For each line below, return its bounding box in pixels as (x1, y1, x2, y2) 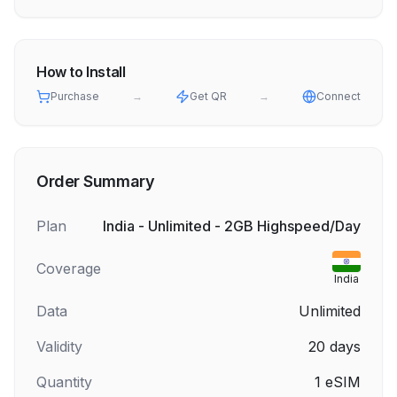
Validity (36, 338, 82, 355)
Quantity (36, 373, 92, 391)
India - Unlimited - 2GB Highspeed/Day (103, 217, 361, 235)
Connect (316, 90, 361, 103)
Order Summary (36, 172, 155, 191)
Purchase (51, 90, 99, 103)
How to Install (36, 63, 126, 81)
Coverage (36, 260, 101, 277)
